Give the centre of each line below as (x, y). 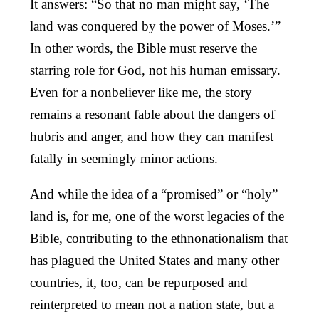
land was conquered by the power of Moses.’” (155, 26)
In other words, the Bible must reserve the (143, 48)
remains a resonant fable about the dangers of (152, 114)
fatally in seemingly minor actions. (124, 158)
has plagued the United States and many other (155, 260)
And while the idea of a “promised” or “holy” (154, 194)
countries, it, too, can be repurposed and (139, 282)
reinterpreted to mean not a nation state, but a (152, 304)
